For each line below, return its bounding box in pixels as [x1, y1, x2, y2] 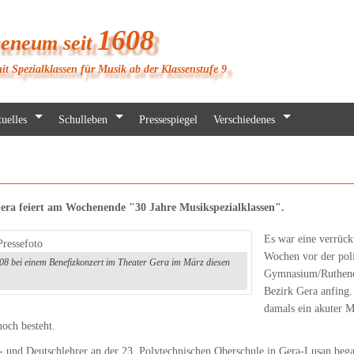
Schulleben [58, 113, 108, 126]
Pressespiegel [139, 113, 198, 126]
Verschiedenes [213, 113, 276, 126]
